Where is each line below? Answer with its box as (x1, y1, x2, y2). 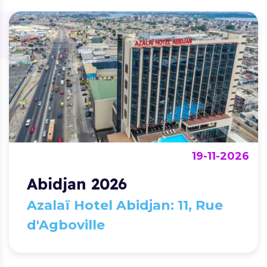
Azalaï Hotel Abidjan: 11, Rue (27, 197, 223, 213)
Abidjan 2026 (27, 173, 127, 194)
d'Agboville (27, 216, 105, 233)
